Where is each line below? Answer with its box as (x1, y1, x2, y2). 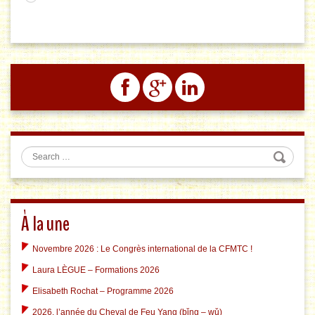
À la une (21, 210, 70, 239)
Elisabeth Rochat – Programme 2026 (32, 286, 174, 297)
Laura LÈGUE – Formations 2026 (32, 265, 160, 276)
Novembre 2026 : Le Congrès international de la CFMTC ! (32, 244, 252, 255)
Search (31, 146, 65, 159)
